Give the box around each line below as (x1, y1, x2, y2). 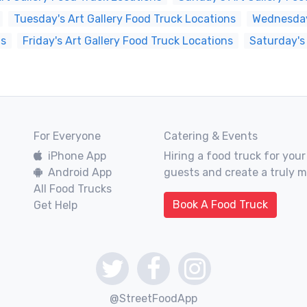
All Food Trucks (34, 182, 112, 195)
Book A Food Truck (173, 198, 268, 211)
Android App (48, 166, 112, 179)
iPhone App (48, 149, 106, 162)
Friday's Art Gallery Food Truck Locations (23, 34, 233, 47)
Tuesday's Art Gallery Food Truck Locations (14, 12, 236, 25)
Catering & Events (164, 130, 258, 143)
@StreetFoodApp (110, 292, 197, 305)
